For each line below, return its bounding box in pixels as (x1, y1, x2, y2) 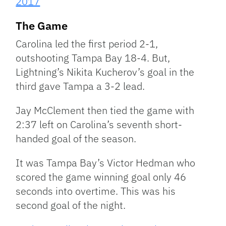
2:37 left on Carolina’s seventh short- (16, 118, 183, 132)
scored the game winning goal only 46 (16, 170, 187, 184)
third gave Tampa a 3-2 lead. (16, 79, 145, 93)
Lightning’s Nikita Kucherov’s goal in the (16, 65, 195, 79)
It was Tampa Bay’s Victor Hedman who (16, 156, 196, 170)
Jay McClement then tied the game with (16, 103, 195, 118)
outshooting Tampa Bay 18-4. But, (16, 51, 171, 65)
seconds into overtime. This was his (16, 184, 176, 198)
